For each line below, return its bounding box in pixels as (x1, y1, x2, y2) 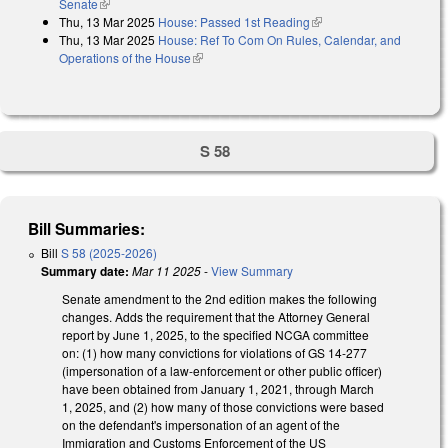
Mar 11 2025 (132, 262, 201, 280)
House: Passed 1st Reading (158, 12, 310, 30)
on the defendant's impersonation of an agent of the (62, 416, 340, 434)
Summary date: (41, 262, 129, 281)
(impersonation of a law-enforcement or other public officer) (62, 362, 382, 380)
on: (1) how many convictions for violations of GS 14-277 (62, 344, 367, 362)
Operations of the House (59, 48, 191, 66)
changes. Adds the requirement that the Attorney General (62, 308, 370, 326)
